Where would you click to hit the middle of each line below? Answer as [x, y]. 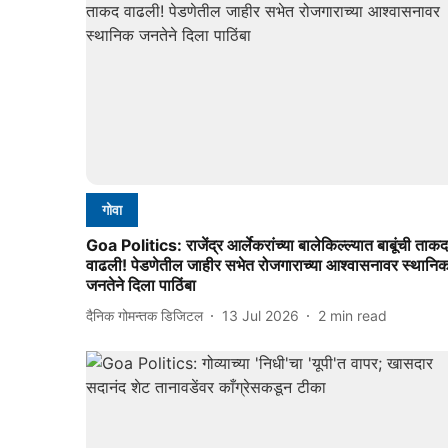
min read [358, 315]
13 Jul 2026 [260, 315]
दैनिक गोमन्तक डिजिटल [144, 315]
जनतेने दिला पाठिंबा [141, 285]
